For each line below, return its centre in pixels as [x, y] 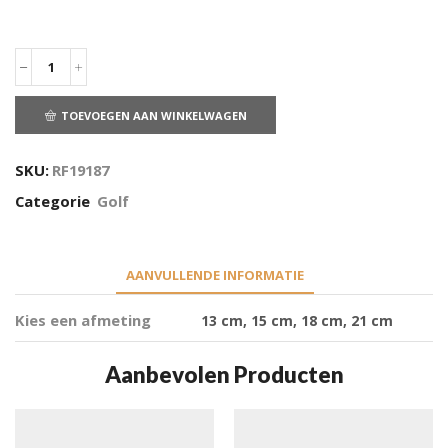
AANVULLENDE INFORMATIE [214, 274]
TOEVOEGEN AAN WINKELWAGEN [153, 115]
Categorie [54, 200]
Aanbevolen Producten [224, 374]
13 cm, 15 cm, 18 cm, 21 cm [296, 320]
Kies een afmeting [83, 319]
